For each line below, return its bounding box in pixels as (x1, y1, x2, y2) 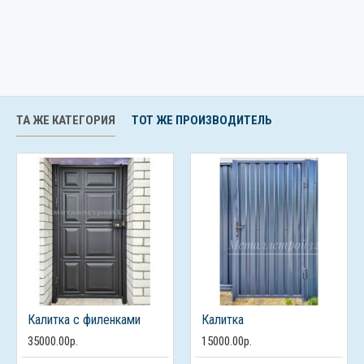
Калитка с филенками (28, 312, 141, 327)
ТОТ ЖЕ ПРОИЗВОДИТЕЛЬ (132, 113, 272, 128)
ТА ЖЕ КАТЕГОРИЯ (16, 113, 115, 128)
